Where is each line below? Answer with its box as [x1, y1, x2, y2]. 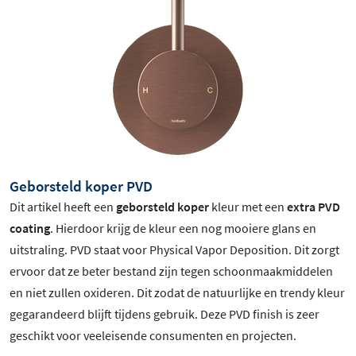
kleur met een [211, 198, 287, 215]
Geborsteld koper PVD [10, 176, 153, 195]
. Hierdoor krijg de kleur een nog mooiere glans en [50, 219, 316, 236]
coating [10, 219, 50, 236]
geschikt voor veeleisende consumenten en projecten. [10, 327, 296, 343]
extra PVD [287, 198, 340, 215]
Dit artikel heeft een [10, 198, 116, 215]
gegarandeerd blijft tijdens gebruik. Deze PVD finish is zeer [10, 305, 319, 322]
